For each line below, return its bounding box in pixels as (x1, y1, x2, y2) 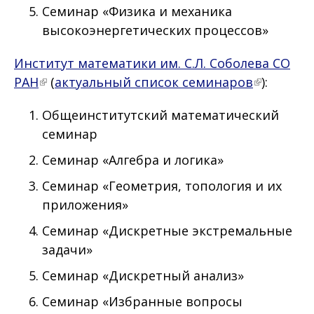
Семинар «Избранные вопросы (42, 293, 243, 310)
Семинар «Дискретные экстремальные (42, 222, 292, 240)
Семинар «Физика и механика (42, 3, 232, 20)
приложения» (42, 196, 135, 214)
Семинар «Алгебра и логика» (42, 151, 227, 169)
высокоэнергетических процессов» (42, 22, 268, 39)
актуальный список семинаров (55, 74, 253, 91)
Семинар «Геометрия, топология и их (42, 177, 282, 195)
